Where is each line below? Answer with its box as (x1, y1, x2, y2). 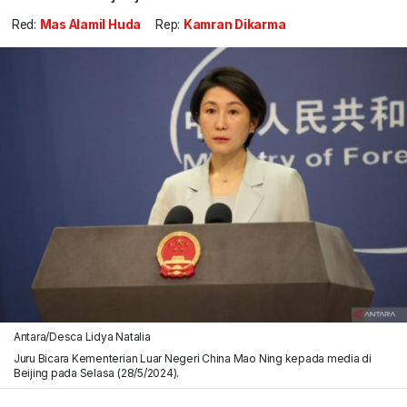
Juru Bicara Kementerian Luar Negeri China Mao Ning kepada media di (13, 351, 372, 365)
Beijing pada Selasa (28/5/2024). (13, 365, 180, 380)
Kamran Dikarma (183, 17, 286, 33)
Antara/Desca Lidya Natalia (13, 329, 151, 343)
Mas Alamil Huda (39, 17, 142, 33)
